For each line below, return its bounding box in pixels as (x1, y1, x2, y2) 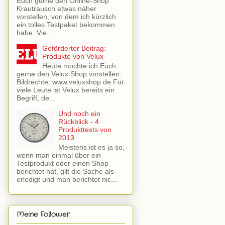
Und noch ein (58, 109, 100, 118)
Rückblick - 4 (58, 117, 99, 126)
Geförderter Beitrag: (42, 44, 106, 53)
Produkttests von (58, 125, 111, 134)
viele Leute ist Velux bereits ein (17, 85, 115, 94)
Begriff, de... (17, 93, 55, 102)
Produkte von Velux (42, 52, 103, 61)
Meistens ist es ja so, (58, 143, 125, 151)
